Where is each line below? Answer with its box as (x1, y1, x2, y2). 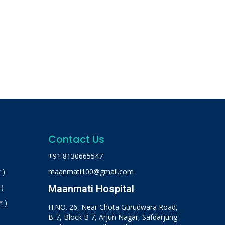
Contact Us (48, 132, 104, 146)
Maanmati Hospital (48, 182, 134, 195)
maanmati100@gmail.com (48, 166, 134, 176)
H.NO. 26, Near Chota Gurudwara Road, (48, 202, 178, 212)
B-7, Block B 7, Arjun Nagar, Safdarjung (48, 212, 177, 222)
